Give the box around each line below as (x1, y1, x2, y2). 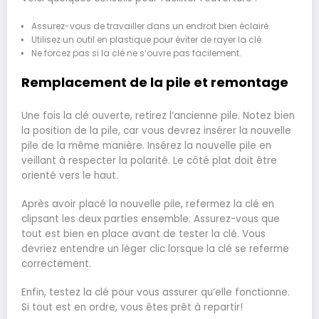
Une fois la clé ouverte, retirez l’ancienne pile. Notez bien (21, 108, 295, 122)
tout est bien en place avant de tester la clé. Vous (21, 226, 266, 241)
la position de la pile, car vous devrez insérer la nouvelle (21, 123, 291, 137)
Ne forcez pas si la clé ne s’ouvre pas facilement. (31, 47, 241, 59)
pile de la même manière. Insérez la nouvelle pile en (21, 138, 271, 152)
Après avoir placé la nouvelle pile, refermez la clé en (21, 197, 274, 211)
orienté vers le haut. (21, 168, 118, 182)
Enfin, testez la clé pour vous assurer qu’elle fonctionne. (21, 285, 290, 299)
